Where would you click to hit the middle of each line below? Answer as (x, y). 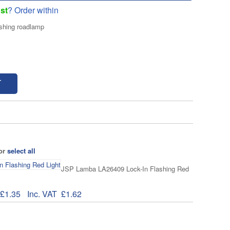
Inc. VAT (42, 194)
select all (21, 151)
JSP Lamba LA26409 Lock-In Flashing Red (125, 169)
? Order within (33, 10)
